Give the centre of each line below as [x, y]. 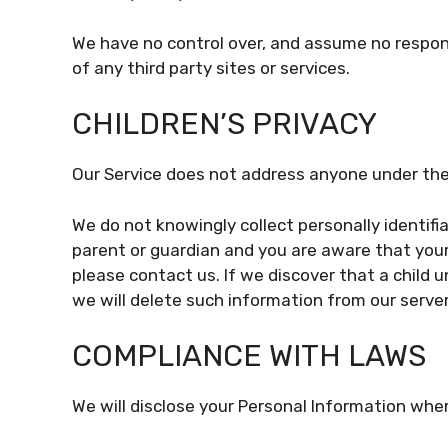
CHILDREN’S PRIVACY [224, 124]
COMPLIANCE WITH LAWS [249, 356]
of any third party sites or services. [211, 67]
